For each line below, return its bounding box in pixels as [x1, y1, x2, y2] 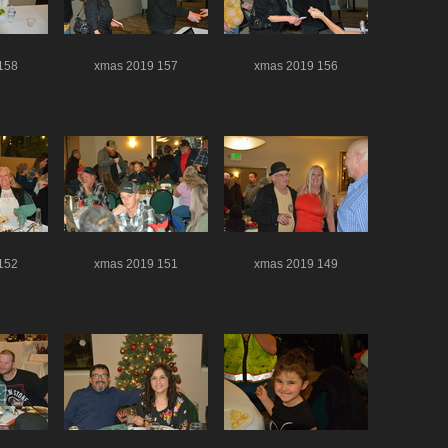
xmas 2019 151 [94, 257, 178, 270]
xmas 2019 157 [94, 59, 178, 72]
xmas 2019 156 [254, 59, 338, 72]
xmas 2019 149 [254, 257, 338, 270]
